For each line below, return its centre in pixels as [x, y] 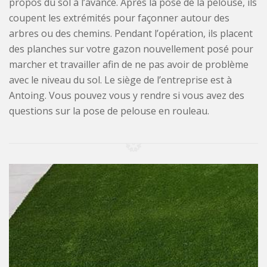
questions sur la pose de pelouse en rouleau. [109, 111]
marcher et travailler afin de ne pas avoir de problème [129, 65]
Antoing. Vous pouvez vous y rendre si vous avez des [127, 96]
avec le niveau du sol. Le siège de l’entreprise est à [120, 80]
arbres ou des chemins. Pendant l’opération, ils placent [131, 34]
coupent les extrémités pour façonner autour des [119, 18]
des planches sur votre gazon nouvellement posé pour [131, 49]
